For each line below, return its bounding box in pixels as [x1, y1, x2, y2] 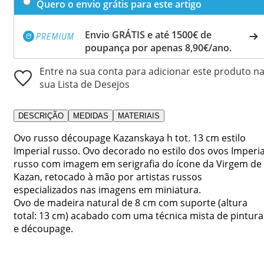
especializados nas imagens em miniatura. [14, 183, 201, 196]
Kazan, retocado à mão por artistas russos [14, 170, 202, 183]
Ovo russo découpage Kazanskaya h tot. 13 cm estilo [14, 131, 246, 144]
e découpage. [14, 222, 73, 235]
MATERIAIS [118, 111, 160, 120]
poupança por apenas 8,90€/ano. [85, 41, 232, 54]
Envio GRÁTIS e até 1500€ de [85, 28, 212, 41]
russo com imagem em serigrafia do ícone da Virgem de [14, 157, 262, 170]
